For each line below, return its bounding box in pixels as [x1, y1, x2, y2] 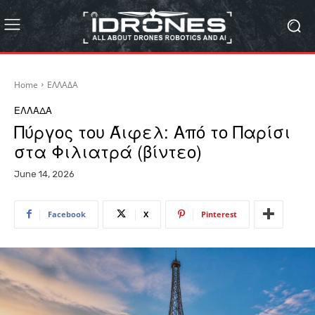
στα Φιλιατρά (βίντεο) [14, 138, 202, 163]
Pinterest [201, 208, 237, 219]
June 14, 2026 [14, 168, 75, 179]
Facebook [48, 208, 86, 219]
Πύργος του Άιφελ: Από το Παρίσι [14, 118, 290, 143]
